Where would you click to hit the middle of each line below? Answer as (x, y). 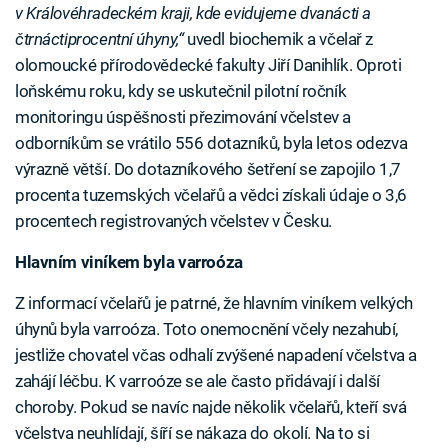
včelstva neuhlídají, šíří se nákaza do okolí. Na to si (192, 433)
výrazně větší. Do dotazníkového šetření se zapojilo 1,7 (208, 169)
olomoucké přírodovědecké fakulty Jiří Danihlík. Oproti (208, 65)
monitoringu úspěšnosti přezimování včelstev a (183, 117)
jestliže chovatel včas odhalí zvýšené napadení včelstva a (216, 355)
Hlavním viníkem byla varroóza (129, 262)
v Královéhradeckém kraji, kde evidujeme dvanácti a (193, 13)
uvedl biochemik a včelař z (278, 39)
